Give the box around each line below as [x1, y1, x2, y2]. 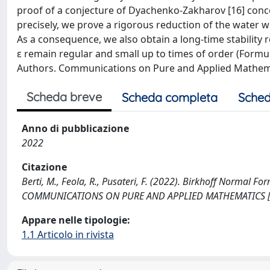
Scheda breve [27, 89, 102, 104]
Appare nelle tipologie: [22, 213, 130, 227]
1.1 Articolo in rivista [22, 228, 114, 241]
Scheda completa [122, 90, 218, 105]
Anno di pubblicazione [22, 122, 129, 135]
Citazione [22, 160, 67, 174]
